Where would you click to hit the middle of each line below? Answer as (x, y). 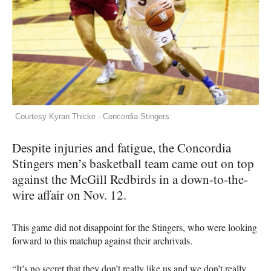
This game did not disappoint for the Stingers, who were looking (135, 227)
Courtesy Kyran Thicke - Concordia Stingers (92, 117)
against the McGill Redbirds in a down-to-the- (130, 179)
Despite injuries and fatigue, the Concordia (122, 148)
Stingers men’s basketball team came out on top (133, 164)
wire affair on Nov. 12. (69, 195)
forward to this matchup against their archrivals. (102, 241)
